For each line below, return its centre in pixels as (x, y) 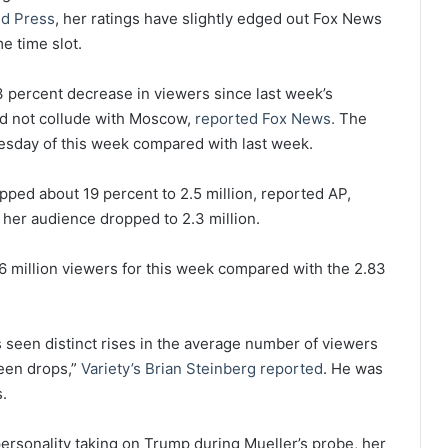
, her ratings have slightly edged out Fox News (218, 18)
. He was (353, 368)
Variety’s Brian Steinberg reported (202, 368)
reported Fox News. (265, 118)
